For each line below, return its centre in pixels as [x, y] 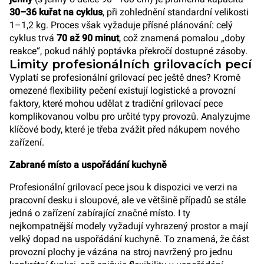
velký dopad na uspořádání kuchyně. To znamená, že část [129, 239]
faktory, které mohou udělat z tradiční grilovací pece [116, 103]
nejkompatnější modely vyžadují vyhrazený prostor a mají [129, 226]
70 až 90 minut [88, 38]
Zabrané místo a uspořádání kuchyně [88, 165]
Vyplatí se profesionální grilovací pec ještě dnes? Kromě [125, 77]
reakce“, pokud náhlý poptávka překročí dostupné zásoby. [128, 51]
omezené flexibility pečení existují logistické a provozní [123, 90]
